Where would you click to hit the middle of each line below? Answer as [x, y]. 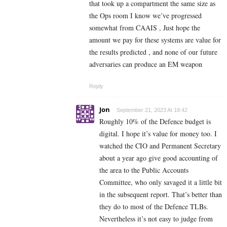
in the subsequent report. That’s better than [161, 194]
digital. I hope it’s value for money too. [157, 133]
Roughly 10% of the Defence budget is [155, 121]
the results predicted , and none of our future [153, 52]
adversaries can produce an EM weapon [146, 64]
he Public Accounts [161, 170]
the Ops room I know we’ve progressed [145, 15]
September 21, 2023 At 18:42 [152, 110]
